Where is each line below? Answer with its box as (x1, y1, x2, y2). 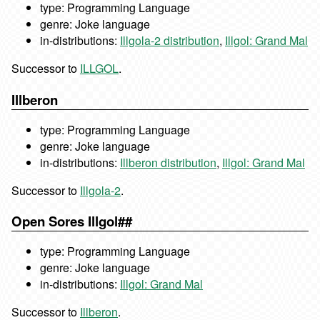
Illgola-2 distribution (120, 31, 219, 49)
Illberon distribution (120, 154, 216, 171)
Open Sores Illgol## (11, 211, 132, 231)
